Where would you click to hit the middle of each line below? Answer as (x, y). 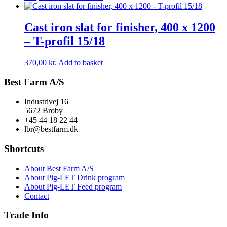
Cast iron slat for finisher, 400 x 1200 (120, 27)
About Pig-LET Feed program (73, 186)
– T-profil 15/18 (65, 41)
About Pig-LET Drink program (74, 177)
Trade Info (26, 215)
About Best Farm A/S (59, 168)
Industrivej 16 (46, 102)
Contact (37, 196)
